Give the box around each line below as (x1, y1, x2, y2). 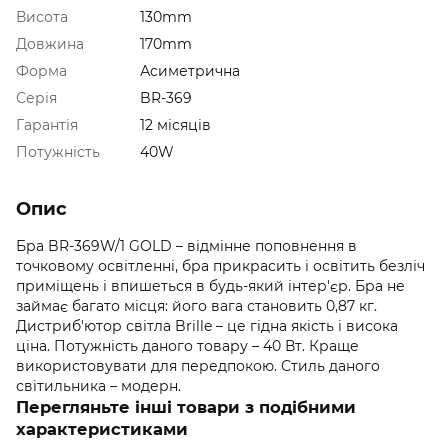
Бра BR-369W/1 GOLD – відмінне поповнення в (16, 236, 357, 255)
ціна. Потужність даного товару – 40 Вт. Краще (16, 336, 359, 355)
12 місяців (140, 115, 211, 134)
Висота (16, 7, 68, 26)
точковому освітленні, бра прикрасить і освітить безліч (16, 256, 425, 275)
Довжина (16, 34, 84, 53)
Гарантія (16, 115, 78, 134)
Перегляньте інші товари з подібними (16, 396, 356, 417)
